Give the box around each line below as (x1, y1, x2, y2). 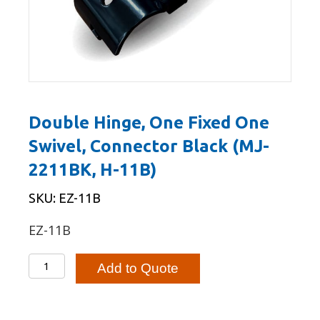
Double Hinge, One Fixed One (29, 113, 269, 133)
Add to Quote (96, 261, 179, 276)
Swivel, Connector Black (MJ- (29, 136, 269, 156)
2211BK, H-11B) (29, 160, 156, 180)
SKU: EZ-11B (29, 191, 101, 206)
